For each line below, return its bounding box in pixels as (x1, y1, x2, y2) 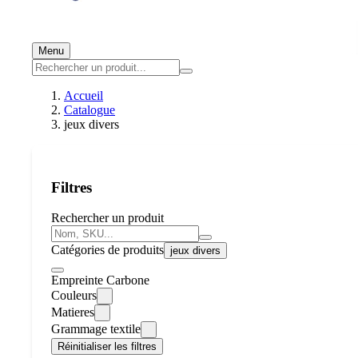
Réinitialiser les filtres (58, 340, 157, 353)
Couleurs (51, 288, 97, 303)
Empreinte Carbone (51, 273, 149, 288)
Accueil (64, 89, 103, 102)
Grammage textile (51, 322, 141, 336)
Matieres (51, 305, 94, 320)
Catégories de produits (51, 243, 164, 257)
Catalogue (64, 103, 115, 117)
